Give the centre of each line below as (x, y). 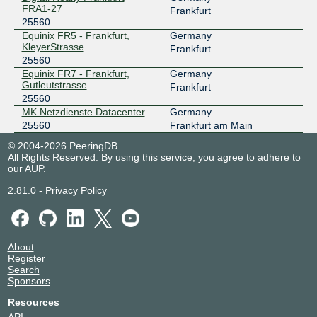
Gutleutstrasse (54, 85)
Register (26, 258)
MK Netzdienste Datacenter (83, 112)
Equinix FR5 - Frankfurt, (75, 36)
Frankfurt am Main (211, 126)
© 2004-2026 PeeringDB (62, 146)
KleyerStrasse (53, 47)
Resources (33, 302)
